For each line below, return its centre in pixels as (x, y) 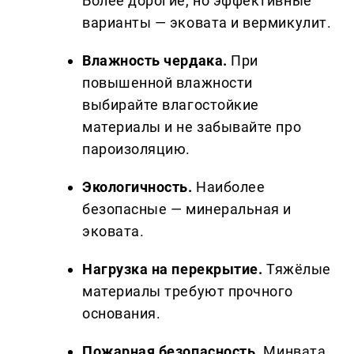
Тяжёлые (297, 269)
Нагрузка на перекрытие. (173, 269)
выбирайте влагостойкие (171, 105)
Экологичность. (137, 187)
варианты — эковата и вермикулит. (207, 23)
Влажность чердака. (155, 61)
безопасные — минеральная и (187, 209)
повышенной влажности (168, 83)
